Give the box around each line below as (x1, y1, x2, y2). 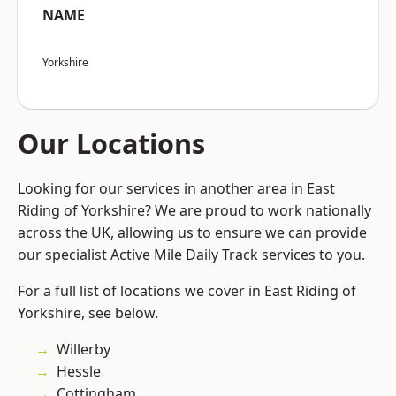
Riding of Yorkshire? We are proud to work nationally (18, 201, 371, 221)
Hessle (57, 362, 101, 382)
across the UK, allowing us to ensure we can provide (18, 223, 367, 243)
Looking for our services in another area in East (18, 179, 335, 199)
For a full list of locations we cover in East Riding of (18, 281, 356, 301)
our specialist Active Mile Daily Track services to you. (18, 245, 365, 265)
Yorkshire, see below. (18, 303, 158, 324)
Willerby (57, 339, 110, 360)
